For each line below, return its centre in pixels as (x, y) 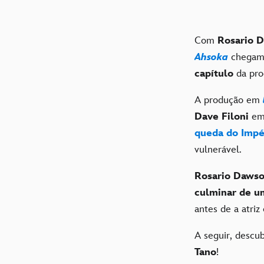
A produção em (229, 100)
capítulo (215, 74)
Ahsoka (211, 57)
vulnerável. (218, 150)
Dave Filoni (223, 117)
